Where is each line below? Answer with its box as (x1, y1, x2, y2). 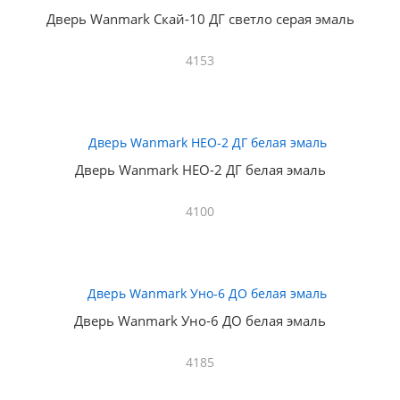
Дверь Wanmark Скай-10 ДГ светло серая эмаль (46, 10, 354, 28)
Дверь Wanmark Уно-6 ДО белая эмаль (74, 312, 326, 329)
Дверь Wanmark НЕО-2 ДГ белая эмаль (74, 161, 326, 179)
